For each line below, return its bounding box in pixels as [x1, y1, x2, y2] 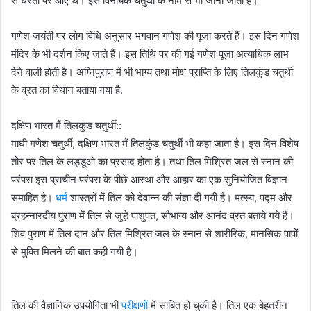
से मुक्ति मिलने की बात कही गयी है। [11, 244, 138, 258]
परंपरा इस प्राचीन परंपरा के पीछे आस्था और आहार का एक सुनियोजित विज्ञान [11, 172, 287, 186]
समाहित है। [11, 190, 56, 204]
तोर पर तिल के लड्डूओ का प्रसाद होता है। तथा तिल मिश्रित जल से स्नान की [11, 154, 293, 168]
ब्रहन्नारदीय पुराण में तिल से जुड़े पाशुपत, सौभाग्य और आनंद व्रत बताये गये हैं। [11, 208, 294, 222]
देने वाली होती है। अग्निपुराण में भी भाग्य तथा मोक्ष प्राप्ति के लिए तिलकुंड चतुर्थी [11, 65, 293, 78]
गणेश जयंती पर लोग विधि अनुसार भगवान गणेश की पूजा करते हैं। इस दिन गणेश [11, 28, 299, 42]
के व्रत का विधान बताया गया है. [11, 83, 123, 96]
